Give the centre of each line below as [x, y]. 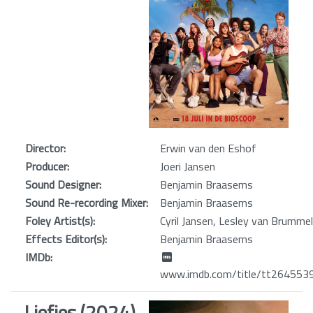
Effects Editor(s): [66, 239]
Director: [45, 148]
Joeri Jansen [188, 166]
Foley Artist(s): [60, 220]
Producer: [47, 166]
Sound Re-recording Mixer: [87, 202]
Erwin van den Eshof [208, 148]
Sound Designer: [63, 184]
